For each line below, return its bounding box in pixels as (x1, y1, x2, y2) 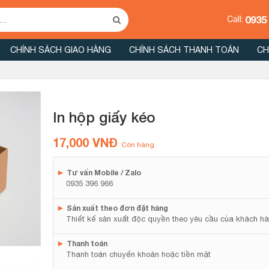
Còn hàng (121, 141, 154, 149)
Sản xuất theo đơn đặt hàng (66, 204, 168, 213)
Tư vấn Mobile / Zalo (66, 168, 141, 177)
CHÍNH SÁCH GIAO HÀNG (10, 45, 111, 55)
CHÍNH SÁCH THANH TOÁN (129, 45, 239, 55)
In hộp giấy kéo (52, 109, 156, 125)
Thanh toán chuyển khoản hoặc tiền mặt (65, 250, 211, 259)
